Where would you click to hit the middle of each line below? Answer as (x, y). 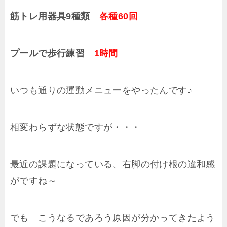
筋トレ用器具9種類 (55, 16)
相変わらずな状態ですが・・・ (75, 127)
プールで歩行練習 (52, 53)
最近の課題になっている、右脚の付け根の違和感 (113, 164)
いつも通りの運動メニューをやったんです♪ (101, 90)
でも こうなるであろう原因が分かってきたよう (113, 218)
